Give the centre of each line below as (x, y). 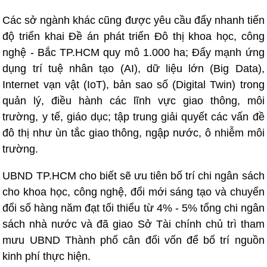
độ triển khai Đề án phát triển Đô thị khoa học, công (133, 36)
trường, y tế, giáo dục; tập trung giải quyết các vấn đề (133, 117)
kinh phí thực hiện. (47, 256)
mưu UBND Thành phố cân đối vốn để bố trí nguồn (133, 240)
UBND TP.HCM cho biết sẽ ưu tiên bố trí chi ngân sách (133, 176)
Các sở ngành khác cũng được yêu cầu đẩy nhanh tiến (133, 20)
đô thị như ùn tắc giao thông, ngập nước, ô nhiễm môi (133, 133)
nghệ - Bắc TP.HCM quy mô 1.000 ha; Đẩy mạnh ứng (133, 52)
